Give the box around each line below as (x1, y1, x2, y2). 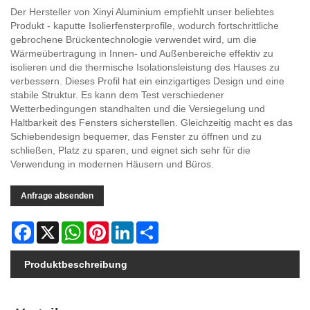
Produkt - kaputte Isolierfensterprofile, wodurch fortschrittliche (10, 20, 279, 32)
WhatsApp (84, 221, 129, 233)
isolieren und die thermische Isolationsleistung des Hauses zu (10, 62, 280, 73)
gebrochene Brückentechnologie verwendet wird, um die (10, 34, 257, 46)
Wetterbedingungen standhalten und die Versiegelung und (10, 103, 265, 115)
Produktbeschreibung (24, 259, 127, 271)
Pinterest (109, 221, 147, 233)
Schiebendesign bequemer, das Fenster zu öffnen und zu (10, 131, 262, 143)
